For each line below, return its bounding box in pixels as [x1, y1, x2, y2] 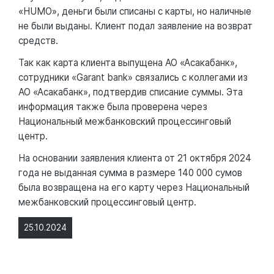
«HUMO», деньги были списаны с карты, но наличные [18, 5, 251, 17]
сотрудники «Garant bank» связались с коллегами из [18, 71, 248, 83]
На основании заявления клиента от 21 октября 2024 [18, 152, 251, 164]
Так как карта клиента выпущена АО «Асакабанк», [18, 56, 237, 68]
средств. [18, 34, 58, 46]
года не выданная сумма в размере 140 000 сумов [18, 166, 242, 179]
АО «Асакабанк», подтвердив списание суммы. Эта [18, 86, 243, 98]
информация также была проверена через [18, 100, 207, 113]
